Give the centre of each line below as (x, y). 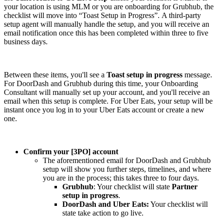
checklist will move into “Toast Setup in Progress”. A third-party (102, 16)
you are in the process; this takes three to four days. (121, 178)
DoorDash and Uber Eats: (106, 204)
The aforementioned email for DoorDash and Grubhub (127, 161)
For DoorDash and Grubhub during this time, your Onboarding (101, 84)
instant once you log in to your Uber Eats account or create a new (104, 110)
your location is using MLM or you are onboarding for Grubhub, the (109, 7)
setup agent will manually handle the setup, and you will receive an (107, 24)
